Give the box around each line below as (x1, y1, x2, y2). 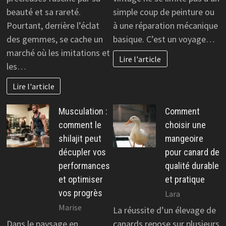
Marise (58, 202, 82, 213)
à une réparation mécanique (113, 20, 218, 32)
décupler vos (58, 146, 106, 157)
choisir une (165, 119, 206, 130)
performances (58, 160, 110, 171)
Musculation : (58, 105, 107, 117)
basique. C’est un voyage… (113, 33, 215, 45)
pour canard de (165, 146, 219, 157)
